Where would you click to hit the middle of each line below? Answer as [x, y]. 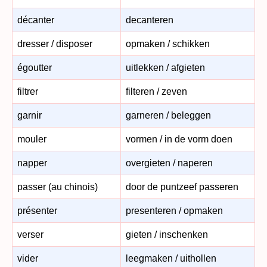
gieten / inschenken [167, 234]
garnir [30, 115]
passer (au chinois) [58, 187]
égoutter [35, 67]
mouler [32, 139]
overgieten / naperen [169, 163]
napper [32, 163]
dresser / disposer [55, 44]
